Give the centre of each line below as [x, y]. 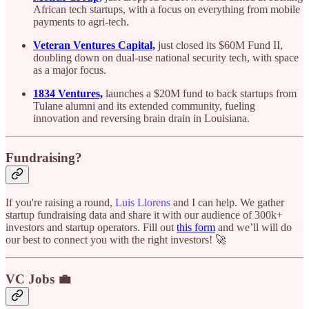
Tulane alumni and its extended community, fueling [144, 106]
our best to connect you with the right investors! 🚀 [116, 240]
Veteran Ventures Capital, [94, 45]
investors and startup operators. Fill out [91, 228]
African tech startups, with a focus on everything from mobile [167, 9]
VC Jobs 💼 [38, 279]
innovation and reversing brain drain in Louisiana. [141, 118]
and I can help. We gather [227, 203]
